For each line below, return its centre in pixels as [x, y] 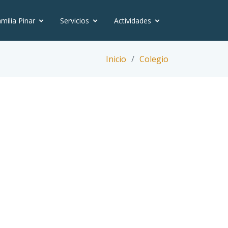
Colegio [154, 59]
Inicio [116, 59]
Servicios [75, 21]
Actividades [133, 21]
